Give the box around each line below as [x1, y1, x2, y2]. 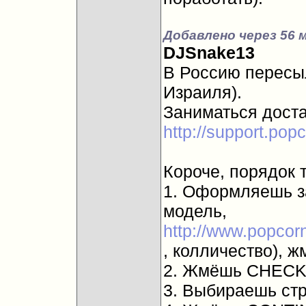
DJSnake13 [163, 43, 255, 62]
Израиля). [163, 83, 242, 102]
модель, [163, 201, 227, 221]
